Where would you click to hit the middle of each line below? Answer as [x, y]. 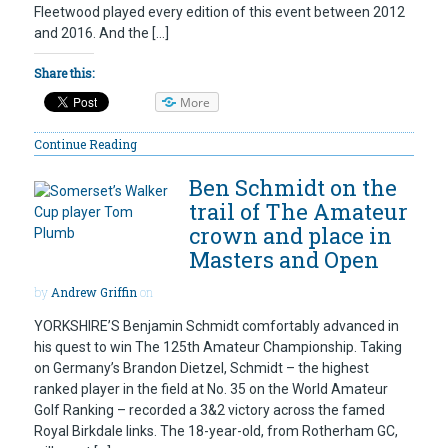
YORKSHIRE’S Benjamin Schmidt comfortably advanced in [216, 325]
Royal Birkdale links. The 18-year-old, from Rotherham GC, [216, 430]
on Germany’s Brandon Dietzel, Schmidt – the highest [201, 367]
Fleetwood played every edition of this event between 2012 [219, 12]
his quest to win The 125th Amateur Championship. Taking [218, 346]
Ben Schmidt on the [293, 188]
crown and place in [290, 236]
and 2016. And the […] [101, 33]
